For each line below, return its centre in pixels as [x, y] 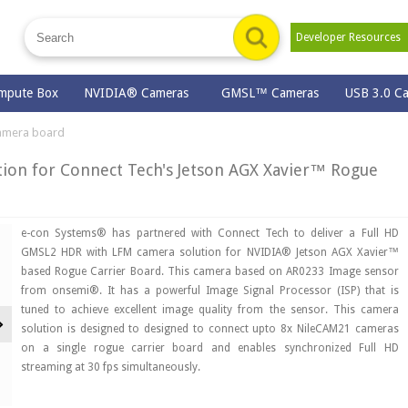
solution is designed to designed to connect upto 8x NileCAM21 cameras [210, 329]
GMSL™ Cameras [270, 93]
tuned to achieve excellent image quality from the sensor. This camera [210, 310]
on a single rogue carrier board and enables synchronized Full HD [210, 348]
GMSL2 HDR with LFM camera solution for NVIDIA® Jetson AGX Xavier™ [210, 253]
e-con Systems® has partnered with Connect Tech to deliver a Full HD [210, 234]
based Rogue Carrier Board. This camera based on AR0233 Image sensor [210, 272]
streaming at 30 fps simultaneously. [111, 367]
